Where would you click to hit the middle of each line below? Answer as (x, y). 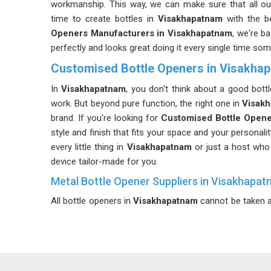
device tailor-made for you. (104, 162)
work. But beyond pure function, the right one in (145, 103)
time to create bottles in (102, 19)
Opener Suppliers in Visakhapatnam (128, 259)
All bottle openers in (92, 201)
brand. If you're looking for (106, 118)
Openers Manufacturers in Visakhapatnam (142, 33)
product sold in (84, 230)
